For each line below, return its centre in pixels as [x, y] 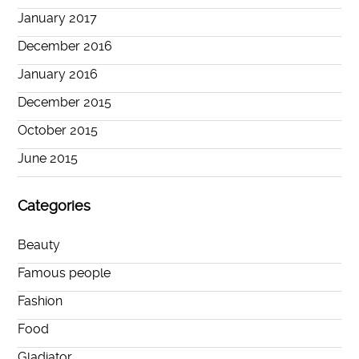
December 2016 [65, 46]
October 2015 [58, 130]
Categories [54, 206]
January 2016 [58, 74]
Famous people [65, 272]
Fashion [40, 301]
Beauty [39, 244]
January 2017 [58, 18]
